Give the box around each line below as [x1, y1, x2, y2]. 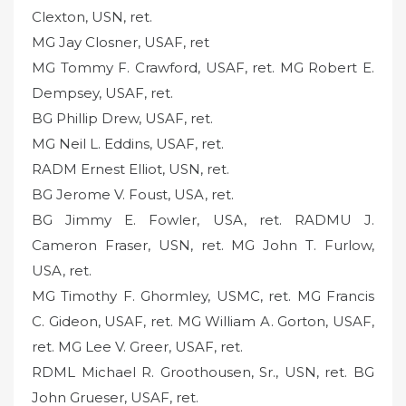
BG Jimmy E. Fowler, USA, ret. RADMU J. [32, 210, 374, 228]
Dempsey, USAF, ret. [32, 83, 173, 101]
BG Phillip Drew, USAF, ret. [32, 109, 213, 127]
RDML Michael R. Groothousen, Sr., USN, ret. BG [32, 362, 374, 381]
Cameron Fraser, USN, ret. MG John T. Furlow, [32, 236, 374, 254]
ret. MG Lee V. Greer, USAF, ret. [32, 337, 243, 355]
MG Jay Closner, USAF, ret [32, 33, 209, 51]
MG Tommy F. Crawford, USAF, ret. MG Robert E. [32, 58, 374, 76]
